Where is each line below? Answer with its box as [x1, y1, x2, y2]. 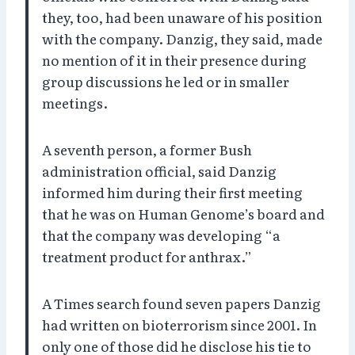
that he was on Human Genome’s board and [42, 203, 325, 223]
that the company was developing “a [42, 224, 281, 245]
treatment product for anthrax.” [42, 246, 252, 266]
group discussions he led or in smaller [42, 71, 289, 91]
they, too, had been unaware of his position [42, 6, 323, 27]
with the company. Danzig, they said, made [42, 28, 323, 48]
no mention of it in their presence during [42, 49, 307, 70]
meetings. [42, 92, 108, 113]
